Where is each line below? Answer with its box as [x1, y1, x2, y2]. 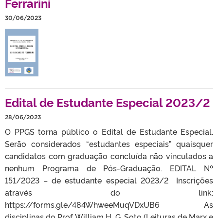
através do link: [5, 186, 213, 198]
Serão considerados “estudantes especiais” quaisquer [5, 138, 213, 149]
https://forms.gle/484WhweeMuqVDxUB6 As [5, 199, 213, 210]
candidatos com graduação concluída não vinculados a [5, 150, 213, 161]
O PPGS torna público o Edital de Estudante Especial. [5, 126, 213, 137]
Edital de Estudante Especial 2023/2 [5, 93, 210, 110]
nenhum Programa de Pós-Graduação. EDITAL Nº [5, 162, 213, 173]
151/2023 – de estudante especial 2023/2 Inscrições [5, 174, 213, 185]
